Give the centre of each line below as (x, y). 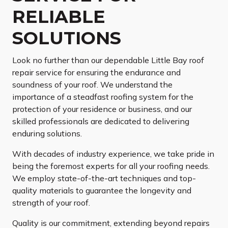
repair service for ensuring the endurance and (96, 73)
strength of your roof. (51, 203)
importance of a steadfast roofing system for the (103, 97)
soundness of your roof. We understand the (92, 85)
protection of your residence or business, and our (102, 109)
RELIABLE (59, 17)
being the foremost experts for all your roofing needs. (111, 166)
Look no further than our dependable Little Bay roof (108, 60)
